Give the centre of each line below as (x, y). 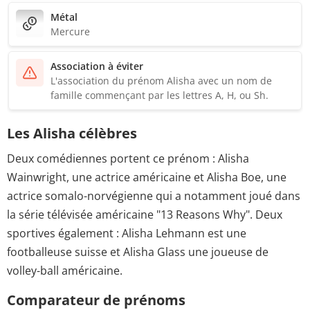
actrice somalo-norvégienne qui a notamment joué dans (154, 196)
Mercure (70, 31)
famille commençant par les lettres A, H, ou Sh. (159, 95)
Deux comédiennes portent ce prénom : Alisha (128, 159)
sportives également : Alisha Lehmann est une (127, 234)
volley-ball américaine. (65, 271)
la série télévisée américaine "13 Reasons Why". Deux (145, 215)
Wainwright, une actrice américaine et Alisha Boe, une (147, 177)
